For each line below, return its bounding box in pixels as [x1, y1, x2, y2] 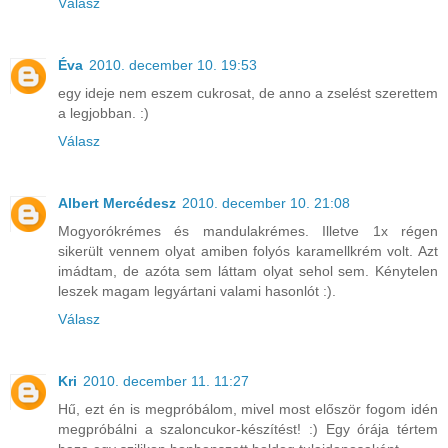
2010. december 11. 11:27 [83, 373, 249, 390]
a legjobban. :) [58, 105, 149, 122]
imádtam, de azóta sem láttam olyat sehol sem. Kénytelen [58, 263, 438, 280]
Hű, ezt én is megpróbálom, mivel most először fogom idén [58, 401, 438, 418]
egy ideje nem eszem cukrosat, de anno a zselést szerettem [58, 85, 438, 102]
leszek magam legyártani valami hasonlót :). [58, 283, 336, 300]
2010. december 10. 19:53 [89, 57, 257, 74]
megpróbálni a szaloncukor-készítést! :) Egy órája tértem [58, 421, 438, 438]
